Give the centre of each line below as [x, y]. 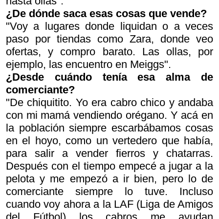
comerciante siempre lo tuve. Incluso [109, 191]
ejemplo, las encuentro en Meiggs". [88, 64]
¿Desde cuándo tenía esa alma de [109, 77]
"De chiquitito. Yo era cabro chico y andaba [109, 102]
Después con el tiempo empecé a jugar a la [109, 166]
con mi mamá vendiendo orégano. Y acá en [109, 115]
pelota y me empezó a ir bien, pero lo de [109, 179]
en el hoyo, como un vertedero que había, [109, 141]
